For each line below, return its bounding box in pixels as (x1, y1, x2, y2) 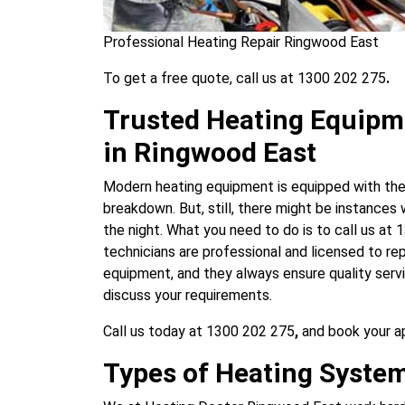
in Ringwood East (103, 137, 316, 169)
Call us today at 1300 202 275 (103, 323, 295, 341)
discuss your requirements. (103, 287, 272, 305)
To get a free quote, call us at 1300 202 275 (103, 70, 386, 88)
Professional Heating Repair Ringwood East (103, 33, 379, 52)
